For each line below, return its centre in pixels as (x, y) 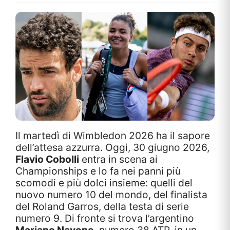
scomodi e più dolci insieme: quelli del (104, 183)
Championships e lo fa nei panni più (98, 171)
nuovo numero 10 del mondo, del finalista (111, 194)
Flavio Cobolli (47, 159)
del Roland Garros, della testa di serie (102, 206)
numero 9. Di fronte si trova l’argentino (105, 218)
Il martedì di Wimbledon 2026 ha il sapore (113, 135)
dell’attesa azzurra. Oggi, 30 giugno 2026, (112, 147)
